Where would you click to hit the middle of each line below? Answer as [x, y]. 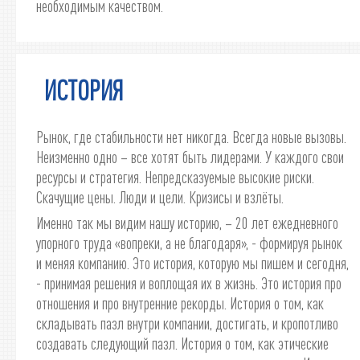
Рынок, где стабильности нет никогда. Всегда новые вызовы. [191, 137]
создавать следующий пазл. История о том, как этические [182, 343]
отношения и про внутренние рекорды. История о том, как [180, 303]
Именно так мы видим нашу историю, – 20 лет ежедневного [187, 223]
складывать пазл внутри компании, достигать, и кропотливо [187, 323]
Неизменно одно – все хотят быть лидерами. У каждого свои [190, 157]
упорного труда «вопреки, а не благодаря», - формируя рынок [189, 243]
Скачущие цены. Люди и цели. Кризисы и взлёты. [160, 197]
